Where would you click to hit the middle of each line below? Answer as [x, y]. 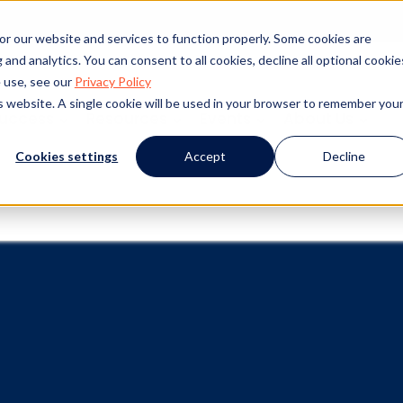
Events [225, 119]
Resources [127, 119]
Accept [206, 156]
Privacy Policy [112, 81]
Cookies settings [67, 156]
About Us [318, 119]
